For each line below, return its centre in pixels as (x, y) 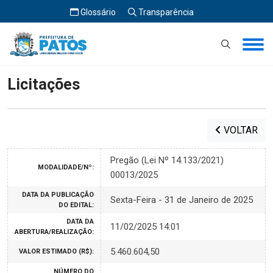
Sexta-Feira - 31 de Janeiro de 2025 (182, 200)
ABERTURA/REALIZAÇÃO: (54, 232)
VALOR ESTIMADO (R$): (56, 251)
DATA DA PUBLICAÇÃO (58, 195)
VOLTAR (239, 130)
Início (18, 40)
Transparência (165, 12)
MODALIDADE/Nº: (66, 167)
